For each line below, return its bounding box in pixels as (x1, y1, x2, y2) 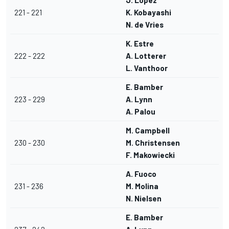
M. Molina (126, 181, 158, 191)
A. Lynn (126, 95, 152, 104)
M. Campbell (126, 126, 170, 135)
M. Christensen (126, 138, 180, 148)
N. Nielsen (126, 194, 162, 203)
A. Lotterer (126, 51, 166, 61)
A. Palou (126, 107, 155, 117)
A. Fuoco (126, 169, 156, 179)
